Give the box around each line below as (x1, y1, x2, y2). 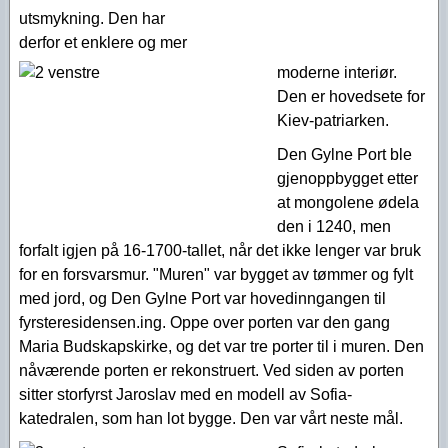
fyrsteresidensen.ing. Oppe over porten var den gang (19, 314, 390, 331)
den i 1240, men (277, 218, 391, 235)
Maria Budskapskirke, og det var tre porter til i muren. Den (19, 338, 424, 355)
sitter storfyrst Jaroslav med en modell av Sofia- (19, 386, 352, 403)
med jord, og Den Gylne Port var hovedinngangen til (19, 290, 386, 307)
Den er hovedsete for (277, 88, 425, 105)
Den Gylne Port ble (277, 146, 412, 163)
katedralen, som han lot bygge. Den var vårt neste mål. (19, 410, 403, 427)
